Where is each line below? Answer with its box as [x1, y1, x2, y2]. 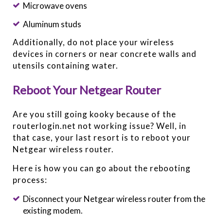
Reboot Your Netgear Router [13, 83, 162, 97]
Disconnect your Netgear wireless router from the [22, 194, 205, 204]
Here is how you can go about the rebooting [13, 163, 191, 174]
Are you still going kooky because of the [13, 109, 177, 120]
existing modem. [22, 205, 83, 216]
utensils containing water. [13, 60, 119, 71]
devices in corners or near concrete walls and [13, 49, 197, 59]
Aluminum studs [22, 18, 81, 29]
